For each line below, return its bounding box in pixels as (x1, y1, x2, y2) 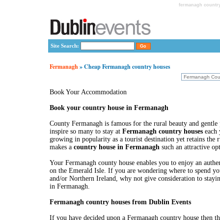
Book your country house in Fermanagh (49, 104, 168, 111)
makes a (49, 143, 74, 151)
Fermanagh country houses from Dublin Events (49, 198, 191, 206)
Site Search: (50, 43, 79, 49)
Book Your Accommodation (49, 88, 127, 96)
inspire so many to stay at (49, 128, 122, 135)
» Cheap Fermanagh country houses (78, 62, 170, 71)
